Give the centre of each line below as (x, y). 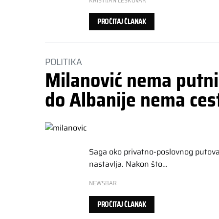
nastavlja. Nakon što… (128, 164)
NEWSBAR (103, 183)
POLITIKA (64, 62)
